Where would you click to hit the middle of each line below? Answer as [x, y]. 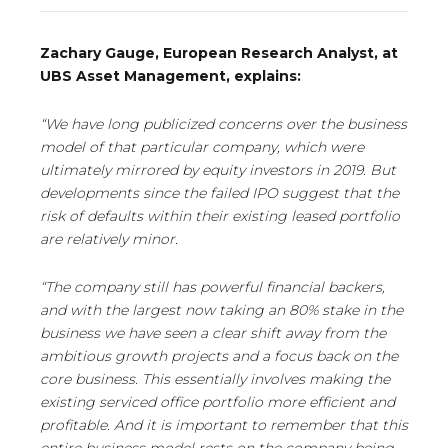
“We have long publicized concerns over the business [223, 124]
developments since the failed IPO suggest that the [219, 193]
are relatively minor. [109, 239]
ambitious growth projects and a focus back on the [219, 356]
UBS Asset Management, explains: [170, 76]
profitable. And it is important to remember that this [224, 425]
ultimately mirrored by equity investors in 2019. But [218, 170]
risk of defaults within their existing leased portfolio [220, 216]
